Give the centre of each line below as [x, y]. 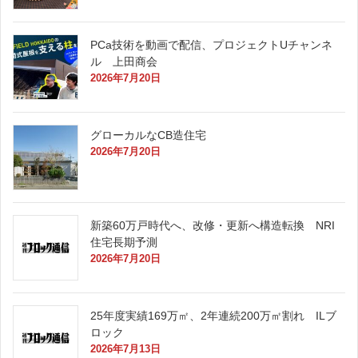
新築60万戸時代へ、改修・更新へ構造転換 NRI [213, 225]
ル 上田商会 [135, 61]
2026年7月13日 [125, 348]
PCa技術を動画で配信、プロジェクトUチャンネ [211, 44]
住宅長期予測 [135, 242]
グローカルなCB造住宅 [148, 135]
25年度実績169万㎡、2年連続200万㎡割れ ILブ [213, 315]
